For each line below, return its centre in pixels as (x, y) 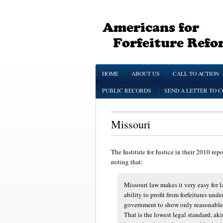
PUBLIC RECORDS (127, 90)
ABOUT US (146, 73)
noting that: (127, 162)
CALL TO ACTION (196, 73)
